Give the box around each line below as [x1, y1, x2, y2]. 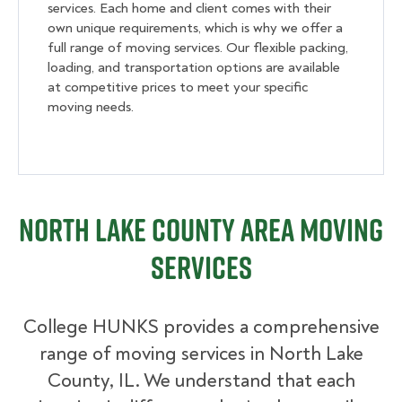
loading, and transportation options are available [48, 58, 340, 77]
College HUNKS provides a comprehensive [22, 314, 380, 340]
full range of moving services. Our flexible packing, [48, 39, 348, 57]
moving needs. [48, 98, 134, 117]
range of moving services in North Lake [39, 341, 363, 367]
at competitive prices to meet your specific [48, 78, 308, 97]
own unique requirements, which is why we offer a [48, 19, 343, 38]
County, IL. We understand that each [47, 368, 355, 394]
